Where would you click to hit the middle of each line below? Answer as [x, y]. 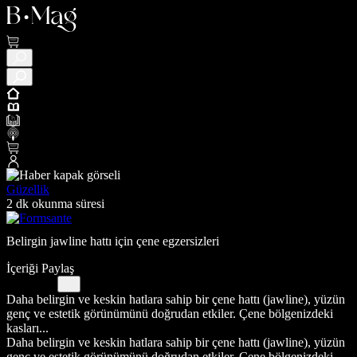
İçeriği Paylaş [40, 268]
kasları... [27, 328]
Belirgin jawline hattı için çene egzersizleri [113, 241]
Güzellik [28, 189]
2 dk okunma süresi [55, 204]
